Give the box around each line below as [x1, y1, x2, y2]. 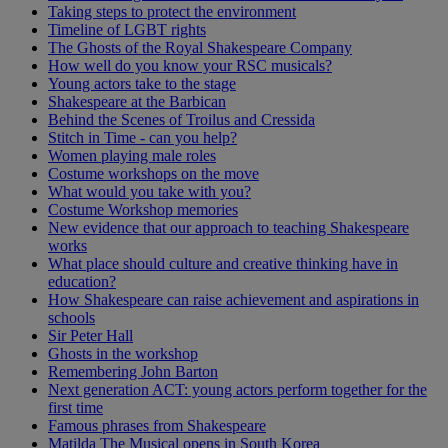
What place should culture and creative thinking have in [48, 254, 398, 272]
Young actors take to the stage [48, 74, 236, 92]
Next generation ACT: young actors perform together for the [48, 380, 427, 398]
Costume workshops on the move [48, 164, 259, 182]
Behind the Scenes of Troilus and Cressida [48, 110, 315, 128]
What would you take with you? [48, 182, 251, 200]
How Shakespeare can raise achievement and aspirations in [48, 290, 419, 308]
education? [48, 272, 116, 290]
